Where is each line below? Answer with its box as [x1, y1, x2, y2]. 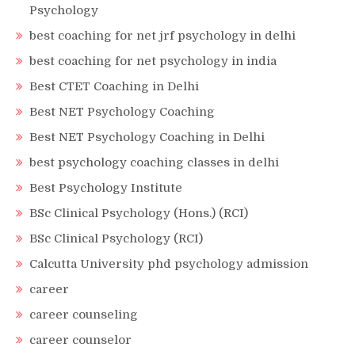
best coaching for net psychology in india [29, 54, 277, 68]
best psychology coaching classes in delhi [29, 155, 279, 170]
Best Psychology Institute [29, 181, 182, 195]
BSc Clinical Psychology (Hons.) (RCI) [29, 206, 248, 220]
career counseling [29, 307, 138, 322]
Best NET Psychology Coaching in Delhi [29, 130, 265, 144]
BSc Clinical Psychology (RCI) [29, 231, 203, 246]
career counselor [29, 333, 132, 347]
